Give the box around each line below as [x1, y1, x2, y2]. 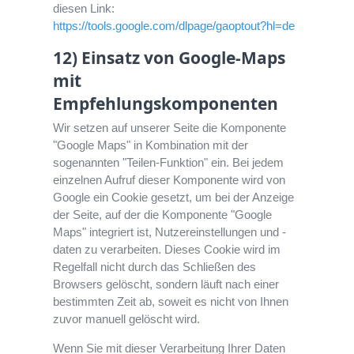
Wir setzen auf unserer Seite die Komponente [53, 121, 287, 135]
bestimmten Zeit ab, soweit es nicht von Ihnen [53, 295, 289, 309]
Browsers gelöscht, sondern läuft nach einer [53, 277, 280, 292]
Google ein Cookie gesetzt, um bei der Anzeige [53, 190, 295, 205]
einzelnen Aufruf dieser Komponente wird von [53, 173, 286, 187]
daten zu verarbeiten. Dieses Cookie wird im [53, 243, 281, 257]
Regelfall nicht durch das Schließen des [53, 260, 257, 274]
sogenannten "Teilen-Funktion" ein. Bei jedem [53, 156, 284, 170]
